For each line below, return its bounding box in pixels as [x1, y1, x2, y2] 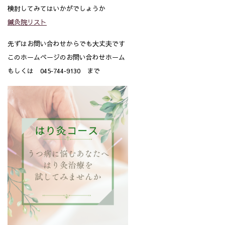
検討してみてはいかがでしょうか [8, 4, 105, 13]
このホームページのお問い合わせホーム [8, 53, 125, 62]
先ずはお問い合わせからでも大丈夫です [8, 39, 125, 49]
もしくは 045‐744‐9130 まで [8, 66, 100, 76]
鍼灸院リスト [8, 17, 47, 27]
